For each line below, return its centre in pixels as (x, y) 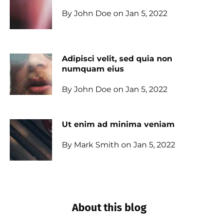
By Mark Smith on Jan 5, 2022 (118, 145)
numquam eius (93, 69)
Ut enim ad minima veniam (118, 124)
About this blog (109, 208)
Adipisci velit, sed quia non (117, 59)
